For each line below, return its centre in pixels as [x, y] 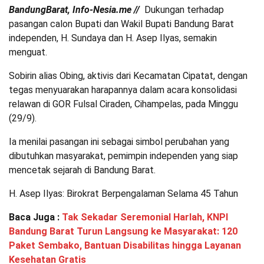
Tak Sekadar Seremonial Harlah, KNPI [145, 217]
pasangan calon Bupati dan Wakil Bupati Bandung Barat [121, 24]
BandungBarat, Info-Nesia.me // [75, 10]
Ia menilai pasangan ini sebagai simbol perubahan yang [119, 142]
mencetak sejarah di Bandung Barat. [82, 170]
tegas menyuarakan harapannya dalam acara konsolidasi [123, 90]
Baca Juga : [35, 217]
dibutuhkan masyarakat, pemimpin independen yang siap [123, 156]
